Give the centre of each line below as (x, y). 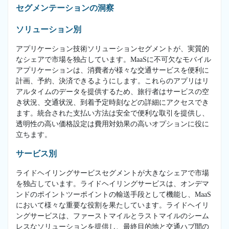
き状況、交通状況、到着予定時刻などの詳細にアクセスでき (112, 102)
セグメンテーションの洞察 (65, 8)
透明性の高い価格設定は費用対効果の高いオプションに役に (112, 124)
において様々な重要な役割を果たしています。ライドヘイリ (112, 205)
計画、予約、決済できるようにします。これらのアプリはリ (112, 81)
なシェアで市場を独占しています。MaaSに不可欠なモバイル (113, 59)
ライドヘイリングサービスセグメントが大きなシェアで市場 (112, 173)
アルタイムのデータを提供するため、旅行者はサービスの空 (112, 91)
